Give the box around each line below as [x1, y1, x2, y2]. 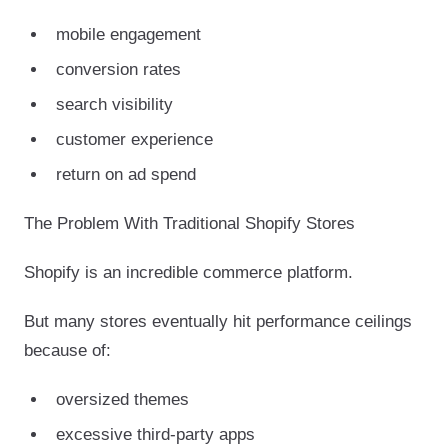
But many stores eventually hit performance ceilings [24, 311, 412, 331]
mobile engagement [56, 24, 201, 44]
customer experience [56, 129, 213, 149]
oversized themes [56, 389, 189, 409]
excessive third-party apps [56, 424, 255, 444]
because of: [24, 340, 111, 360]
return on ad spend [56, 164, 196, 184]
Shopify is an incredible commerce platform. [24, 262, 353, 282]
